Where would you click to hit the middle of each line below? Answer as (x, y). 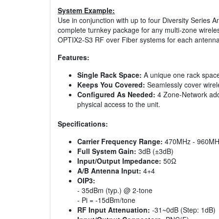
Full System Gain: (107, 151)
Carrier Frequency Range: (120, 142)
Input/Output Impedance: (119, 161)
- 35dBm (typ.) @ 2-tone (115, 190)
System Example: (86, 11)
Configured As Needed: (116, 95)
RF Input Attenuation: (114, 210)
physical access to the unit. (119, 104)
